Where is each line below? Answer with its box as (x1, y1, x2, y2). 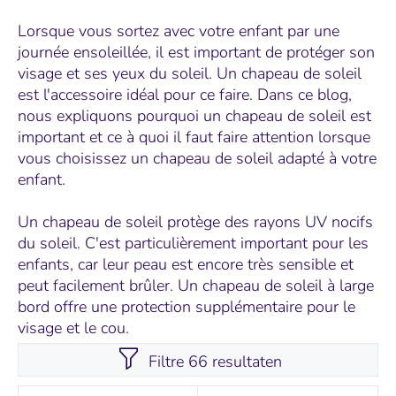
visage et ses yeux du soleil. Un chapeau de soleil (18, 63, 362, 84)
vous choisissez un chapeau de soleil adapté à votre (18, 148, 377, 169)
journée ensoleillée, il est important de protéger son (18, 42, 375, 63)
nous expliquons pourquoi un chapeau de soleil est (18, 105, 371, 126)
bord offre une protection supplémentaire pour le (18, 296, 355, 317)
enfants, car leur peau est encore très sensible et (18, 254, 354, 275)
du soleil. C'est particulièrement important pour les (18, 232, 369, 254)
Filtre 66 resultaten (148, 351, 282, 372)
